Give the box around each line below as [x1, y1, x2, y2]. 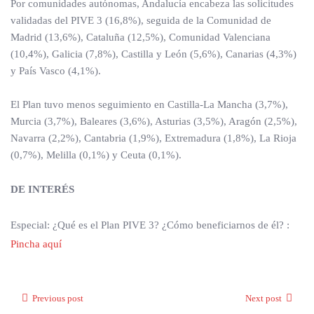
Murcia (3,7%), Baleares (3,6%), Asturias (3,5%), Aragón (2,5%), [11, 116, 297, 128]
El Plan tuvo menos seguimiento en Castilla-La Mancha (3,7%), [11, 99, 288, 111]
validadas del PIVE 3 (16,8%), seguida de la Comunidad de [11, 15, 271, 27]
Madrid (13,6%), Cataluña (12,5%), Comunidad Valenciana [11, 32, 271, 43]
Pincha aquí [11, 238, 62, 250]
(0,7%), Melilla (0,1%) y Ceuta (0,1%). [11, 149, 182, 161]
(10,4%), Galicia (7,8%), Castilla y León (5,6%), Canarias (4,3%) [11, 48, 296, 60]
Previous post [32, 293, 83, 304]
